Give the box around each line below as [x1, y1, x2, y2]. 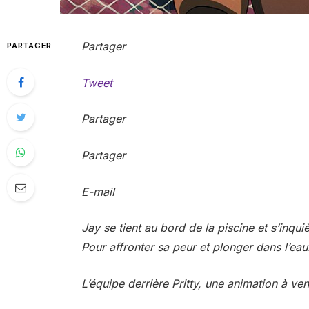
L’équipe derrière [81, 276, 172, 290]
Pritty [171, 276, 198, 290]
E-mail [81, 184, 114, 199]
